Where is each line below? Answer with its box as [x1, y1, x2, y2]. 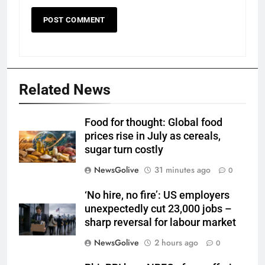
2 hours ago [154, 237, 198, 249]
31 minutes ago [154, 164, 211, 176]
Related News [19, 81, 111, 99]
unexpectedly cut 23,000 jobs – [85, 203, 232, 215]
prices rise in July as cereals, [85, 130, 221, 143]
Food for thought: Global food [85, 117, 222, 129]
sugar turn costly [85, 144, 163, 156]
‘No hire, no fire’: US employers [85, 189, 230, 202]
